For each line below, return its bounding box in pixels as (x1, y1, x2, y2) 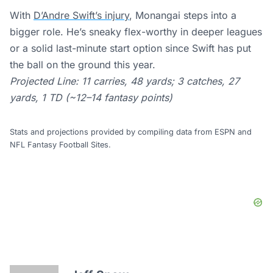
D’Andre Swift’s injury (34, 9, 129, 22)
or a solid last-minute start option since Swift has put (10, 42, 251, 55)
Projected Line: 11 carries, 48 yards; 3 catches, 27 (10, 75, 239, 88)
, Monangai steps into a (129, 9, 236, 22)
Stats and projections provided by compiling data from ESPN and (10, 127, 252, 137)
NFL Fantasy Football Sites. (10, 140, 111, 150)
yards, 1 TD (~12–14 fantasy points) (10, 91, 172, 104)
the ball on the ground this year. (10, 58, 155, 71)
